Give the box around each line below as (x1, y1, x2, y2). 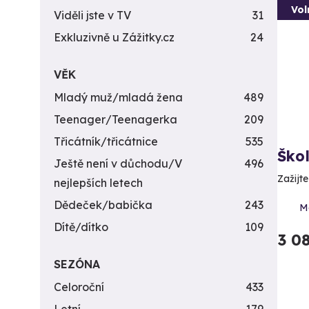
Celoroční (54, 280, 104, 294)
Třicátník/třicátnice (54, 134, 158, 148)
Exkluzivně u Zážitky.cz (54, 30, 175, 44)
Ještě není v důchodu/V (54, 157, 182, 170)
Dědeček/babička (54, 198, 152, 212)
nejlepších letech (54, 176, 143, 190)
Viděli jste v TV (54, 8, 131, 22)
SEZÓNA (54, 257, 100, 271)
